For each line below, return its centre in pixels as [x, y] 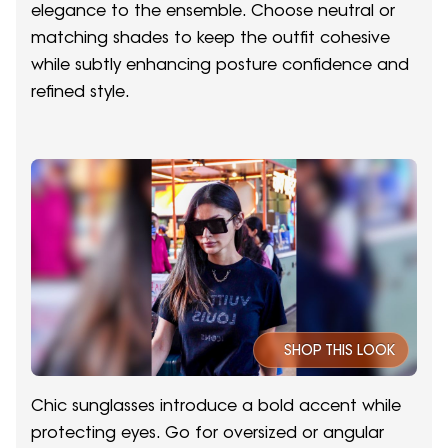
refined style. [80, 90]
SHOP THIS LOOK [339, 350]
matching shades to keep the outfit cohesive [210, 36]
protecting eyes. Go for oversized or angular [207, 432]
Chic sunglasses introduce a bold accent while [216, 405]
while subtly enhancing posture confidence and [220, 63]
